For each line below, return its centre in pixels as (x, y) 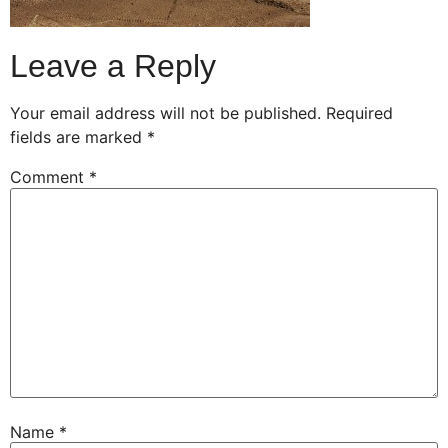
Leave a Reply (113, 66)
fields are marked (78, 137)
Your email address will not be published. (165, 113)
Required (359, 113)
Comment (49, 177)
